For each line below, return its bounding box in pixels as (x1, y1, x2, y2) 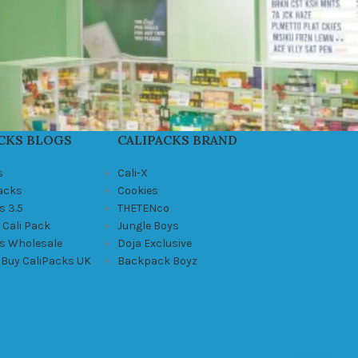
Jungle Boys (117, 218, 180, 233)
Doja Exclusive (117, 236, 193, 250)
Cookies (117, 183, 159, 197)
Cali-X (117, 165, 149, 180)
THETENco (117, 201, 170, 215)
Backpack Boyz (117, 253, 198, 268)
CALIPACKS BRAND (117, 131, 238, 148)
